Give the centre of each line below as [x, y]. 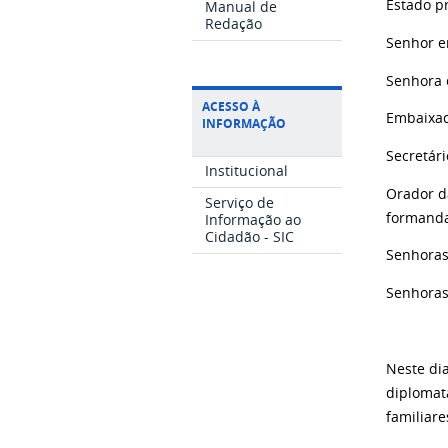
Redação [234, 23]
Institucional [247, 171]
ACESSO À [231, 106]
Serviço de [240, 203]
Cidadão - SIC [250, 237]
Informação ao [253, 220]
